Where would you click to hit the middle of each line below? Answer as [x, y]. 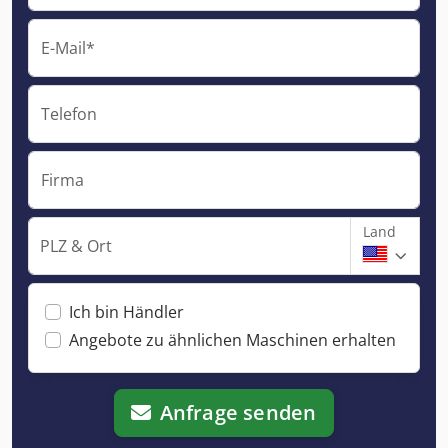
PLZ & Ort [76, 245]
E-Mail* [68, 47]
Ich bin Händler [126, 311]
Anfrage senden [238, 412]
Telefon [69, 113]
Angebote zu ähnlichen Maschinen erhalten [232, 339]
